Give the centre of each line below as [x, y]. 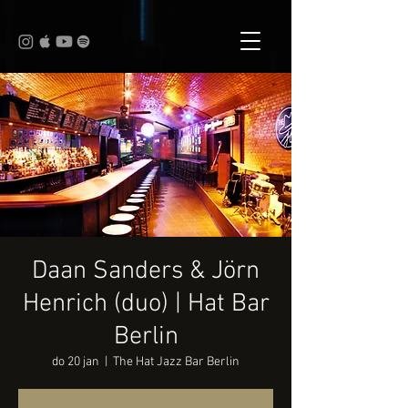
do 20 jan [76, 362]
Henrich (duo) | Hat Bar [146, 304]
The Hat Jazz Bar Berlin [176, 362]
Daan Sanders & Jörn [146, 271]
